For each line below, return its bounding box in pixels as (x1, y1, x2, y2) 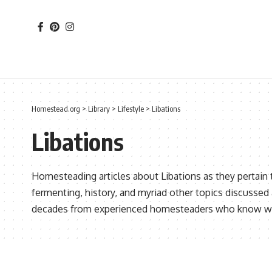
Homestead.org (32, 104, 80, 114)
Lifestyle (118, 104, 144, 114)
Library (88, 104, 110, 114)
